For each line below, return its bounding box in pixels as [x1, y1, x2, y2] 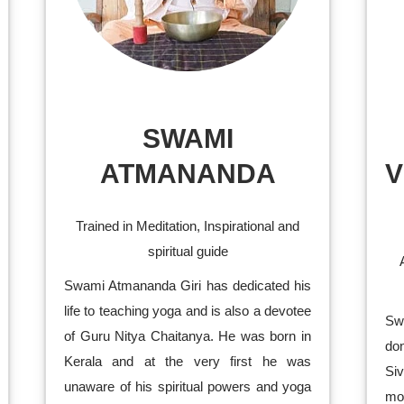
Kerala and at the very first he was [64, 353, 311, 369]
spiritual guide [147, 243, 228, 259]
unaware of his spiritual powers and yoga [64, 379, 311, 394]
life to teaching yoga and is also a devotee [64, 303, 311, 318]
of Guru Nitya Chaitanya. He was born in [64, 328, 311, 344]
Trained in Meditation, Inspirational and [76, 218, 299, 234]
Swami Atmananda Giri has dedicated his [64, 278, 311, 293]
